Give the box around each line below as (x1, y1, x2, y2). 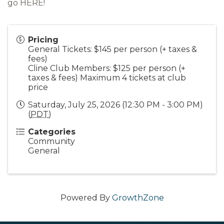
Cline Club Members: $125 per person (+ (28, 63, 185, 73)
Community (28, 136, 75, 146)
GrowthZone (111, 193, 164, 202)
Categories (28, 127, 75, 136)
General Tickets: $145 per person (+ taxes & (28, 44, 197, 54)
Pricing (28, 35, 58, 44)
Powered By (60, 193, 112, 202)
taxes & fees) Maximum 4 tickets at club (28, 73, 186, 82)
